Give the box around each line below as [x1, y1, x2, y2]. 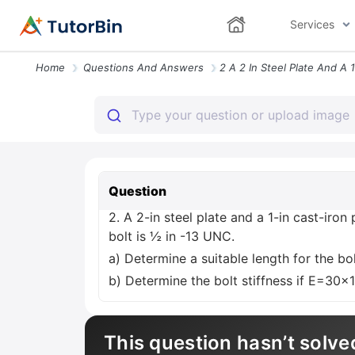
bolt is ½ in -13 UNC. [109, 228, 235, 244]
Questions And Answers [83, 61, 204, 74]
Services [289, 17, 334, 31]
